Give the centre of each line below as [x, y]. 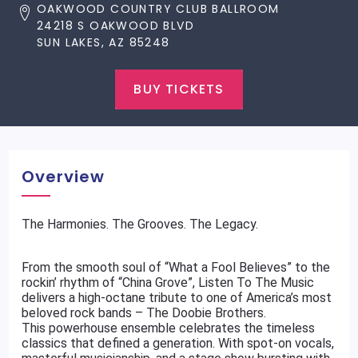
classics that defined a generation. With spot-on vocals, [178, 343]
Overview [64, 177]
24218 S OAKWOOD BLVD [115, 26]
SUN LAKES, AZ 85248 [103, 42]
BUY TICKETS [179, 89]
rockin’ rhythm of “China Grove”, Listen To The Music [168, 282]
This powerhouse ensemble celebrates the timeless [169, 328]
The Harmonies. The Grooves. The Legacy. [140, 224]
